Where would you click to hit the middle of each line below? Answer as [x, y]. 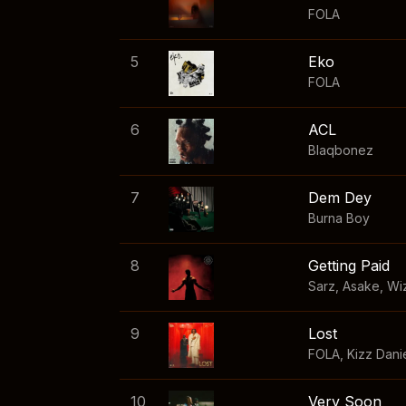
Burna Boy [339, 218]
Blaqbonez [341, 150]
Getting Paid [349, 266]
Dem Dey [340, 198]
